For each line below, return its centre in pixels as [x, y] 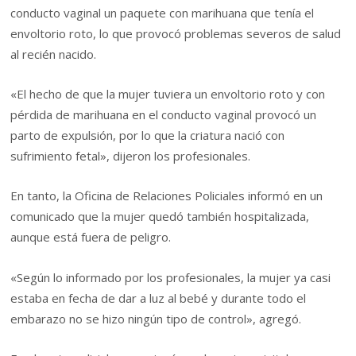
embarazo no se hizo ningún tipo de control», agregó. [156, 318]
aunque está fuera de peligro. [91, 237]
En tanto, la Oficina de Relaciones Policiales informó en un [167, 196]
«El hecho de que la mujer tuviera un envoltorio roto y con [168, 94]
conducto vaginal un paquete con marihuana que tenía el [163, 12]
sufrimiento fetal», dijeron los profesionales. [131, 156]
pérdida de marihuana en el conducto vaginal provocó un [164, 115]
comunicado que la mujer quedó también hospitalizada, [160, 217]
